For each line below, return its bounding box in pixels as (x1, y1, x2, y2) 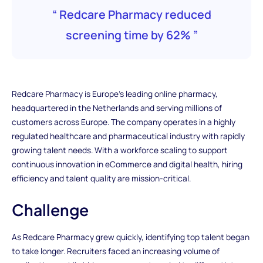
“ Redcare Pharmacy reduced (52, 6, 211, 23)
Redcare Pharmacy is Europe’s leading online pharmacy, (11, 87, 218, 99)
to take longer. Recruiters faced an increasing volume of (11, 245, 220, 257)
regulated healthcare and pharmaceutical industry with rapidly (11, 130, 245, 141)
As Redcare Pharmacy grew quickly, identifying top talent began (11, 231, 249, 243)
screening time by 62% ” (65, 27, 198, 43)
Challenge (11, 200, 89, 220)
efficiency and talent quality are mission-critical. (11, 172, 191, 184)
